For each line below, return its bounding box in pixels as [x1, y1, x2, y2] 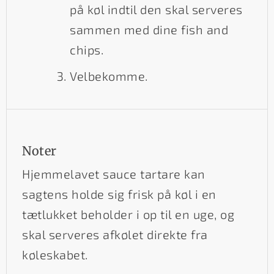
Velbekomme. [70, 68, 148, 83]
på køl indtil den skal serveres [70, 1, 243, 17]
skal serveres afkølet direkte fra [22, 226, 208, 242]
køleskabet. [22, 246, 88, 262]
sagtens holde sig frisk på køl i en [22, 186, 217, 201]
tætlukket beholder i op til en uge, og [22, 206, 234, 221]
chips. [70, 42, 103, 57]
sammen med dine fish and [70, 21, 228, 37]
